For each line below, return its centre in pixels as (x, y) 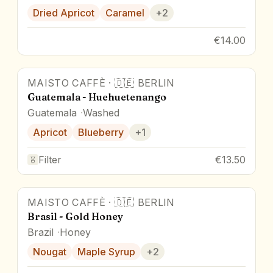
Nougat (50, 251)
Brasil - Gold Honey (75, 216)
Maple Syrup (106, 251)
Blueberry (101, 132)
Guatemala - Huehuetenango (97, 97)
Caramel (125, 12)
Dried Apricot (64, 12)
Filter (50, 159)
